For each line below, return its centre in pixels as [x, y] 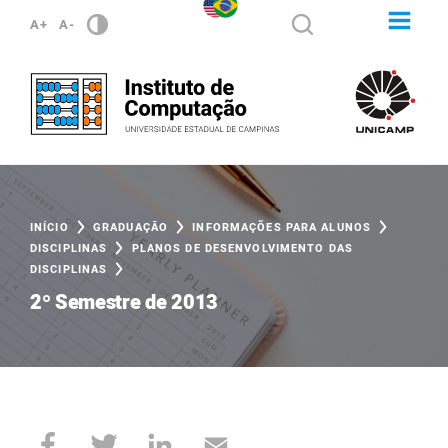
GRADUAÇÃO [130, 227]
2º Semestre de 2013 [124, 302]
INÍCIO [49, 227]
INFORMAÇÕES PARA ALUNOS [282, 227]
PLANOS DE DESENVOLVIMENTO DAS [242, 248]
